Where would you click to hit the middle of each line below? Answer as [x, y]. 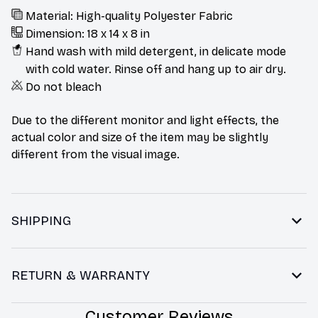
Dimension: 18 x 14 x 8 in [88, 34]
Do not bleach [64, 87]
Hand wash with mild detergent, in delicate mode [156, 52]
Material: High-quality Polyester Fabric [129, 16]
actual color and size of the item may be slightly [140, 137]
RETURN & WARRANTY [81, 275]
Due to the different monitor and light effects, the [145, 120]
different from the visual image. [95, 154]
